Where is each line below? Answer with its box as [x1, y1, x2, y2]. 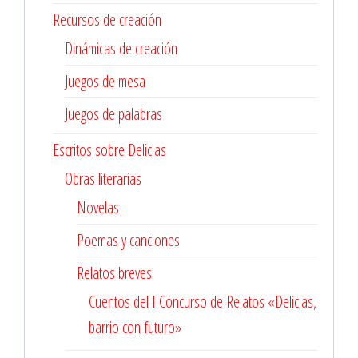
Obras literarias [65, 168, 141, 189]
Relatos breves [77, 262, 152, 284]
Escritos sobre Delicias [53, 139, 166, 161]
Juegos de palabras [65, 103, 162, 125]
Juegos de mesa [65, 70, 145, 92]
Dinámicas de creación [65, 38, 177, 59]
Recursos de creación [53, 9, 161, 30]
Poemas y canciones [77, 229, 180, 251]
